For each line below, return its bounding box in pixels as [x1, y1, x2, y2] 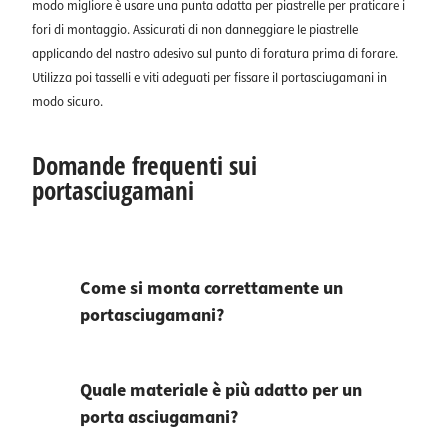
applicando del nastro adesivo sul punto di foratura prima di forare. [32, 45, 398, 64]
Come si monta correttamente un [80, 276, 343, 302]
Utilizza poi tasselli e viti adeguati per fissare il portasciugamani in [32, 69, 387, 88]
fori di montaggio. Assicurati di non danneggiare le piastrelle [32, 21, 358, 40]
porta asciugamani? [80, 405, 238, 431]
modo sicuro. [32, 93, 103, 112]
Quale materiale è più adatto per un [80, 378, 362, 404]
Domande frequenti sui [32, 148, 257, 183]
